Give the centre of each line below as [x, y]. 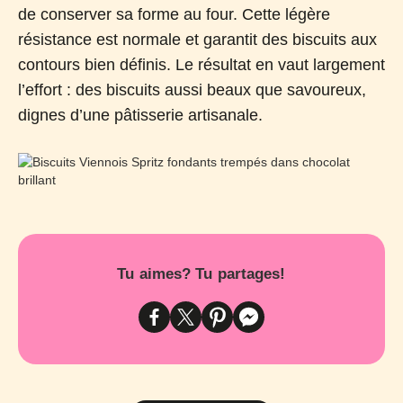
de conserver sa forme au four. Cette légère [174, 15]
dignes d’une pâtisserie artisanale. [140, 116]
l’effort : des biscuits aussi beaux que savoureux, [192, 90]
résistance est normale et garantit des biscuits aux [197, 40]
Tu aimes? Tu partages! [201, 274]
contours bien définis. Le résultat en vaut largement [201, 65]
